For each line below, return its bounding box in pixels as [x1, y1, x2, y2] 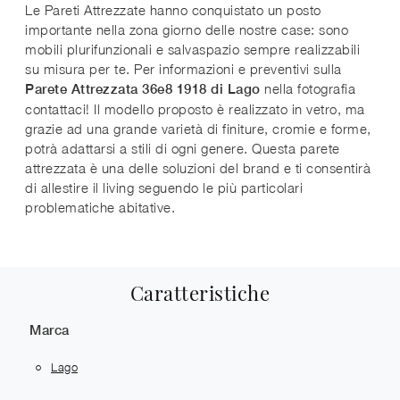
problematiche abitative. [25, 198, 175, 215]
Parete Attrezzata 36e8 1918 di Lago [25, 80, 261, 96]
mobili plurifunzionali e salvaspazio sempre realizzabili [25, 40, 360, 57]
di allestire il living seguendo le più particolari [25, 179, 303, 196]
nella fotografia [260, 79, 355, 96]
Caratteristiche [129, 279, 271, 305]
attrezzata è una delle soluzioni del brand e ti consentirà [25, 159, 371, 176]
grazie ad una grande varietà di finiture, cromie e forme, [25, 120, 371, 137]
